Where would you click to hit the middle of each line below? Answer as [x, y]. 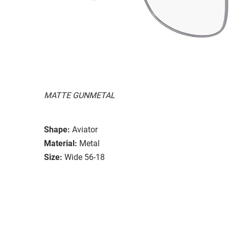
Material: [61, 143]
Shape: [57, 129]
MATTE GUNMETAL [79, 95]
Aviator [85, 129]
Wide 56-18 [85, 157]
